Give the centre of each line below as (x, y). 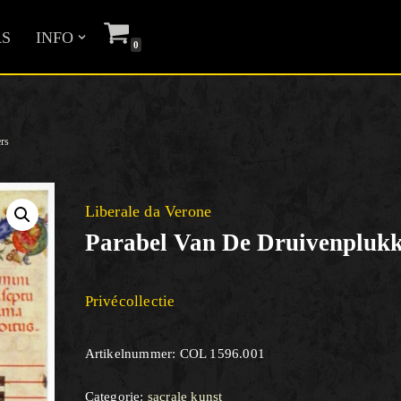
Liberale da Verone (148, 211)
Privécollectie (130, 301)
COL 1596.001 (222, 354)
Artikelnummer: (132, 354)
